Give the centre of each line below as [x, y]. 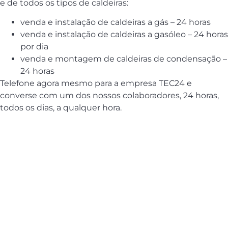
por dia [34, 47]
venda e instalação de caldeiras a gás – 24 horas [116, 22]
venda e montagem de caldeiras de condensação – [124, 59]
